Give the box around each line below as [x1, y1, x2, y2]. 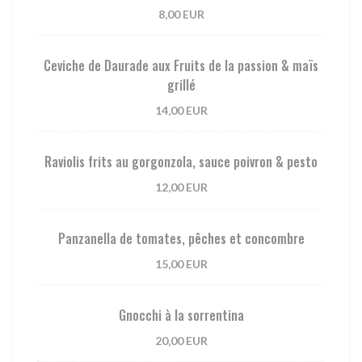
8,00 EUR [158, 6, 204, 21]
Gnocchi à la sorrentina [118, 305, 244, 325]
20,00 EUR [154, 333, 208, 347]
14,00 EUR [154, 103, 208, 117]
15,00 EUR [154, 256, 208, 271]
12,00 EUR [154, 179, 208, 194]
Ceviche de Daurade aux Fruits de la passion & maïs [44, 55, 318, 75]
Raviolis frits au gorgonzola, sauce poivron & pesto [44, 151, 318, 171]
